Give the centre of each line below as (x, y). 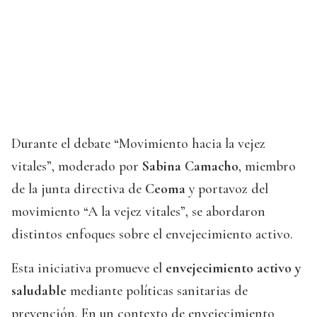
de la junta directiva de (78, 189)
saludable (39, 291)
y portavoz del (227, 189)
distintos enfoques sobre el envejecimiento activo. (152, 235)
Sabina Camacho (190, 167)
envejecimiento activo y (234, 269)
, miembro (267, 167)
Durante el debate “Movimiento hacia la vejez (138, 144)
